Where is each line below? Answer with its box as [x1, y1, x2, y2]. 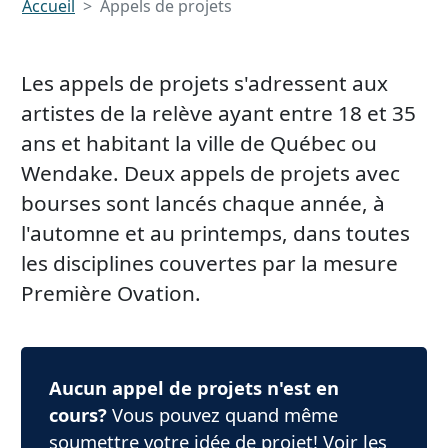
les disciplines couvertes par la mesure [21, 248, 398, 277]
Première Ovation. [21, 278, 201, 307]
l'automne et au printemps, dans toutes [21, 218, 410, 247]
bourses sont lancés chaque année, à [21, 188, 385, 217]
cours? [48, 402, 107, 428]
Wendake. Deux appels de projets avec [21, 158, 400, 187]
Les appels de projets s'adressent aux [21, 68, 388, 97]
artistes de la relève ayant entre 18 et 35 [21, 98, 416, 127]
